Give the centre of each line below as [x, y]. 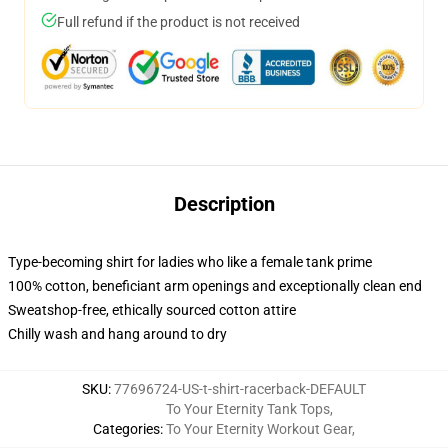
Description [224, 204]
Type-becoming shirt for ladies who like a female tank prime [190, 262]
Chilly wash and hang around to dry [117, 334]
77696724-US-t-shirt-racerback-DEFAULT [240, 389]
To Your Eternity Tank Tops [248, 409]
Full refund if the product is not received [178, 22]
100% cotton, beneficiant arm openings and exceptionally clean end [215, 286]
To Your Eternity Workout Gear [259, 429]
